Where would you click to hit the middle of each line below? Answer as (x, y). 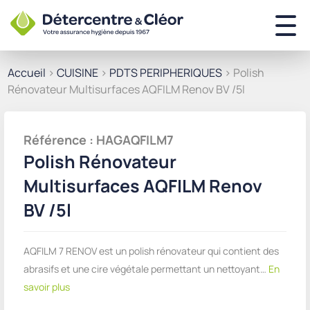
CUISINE (77, 73)
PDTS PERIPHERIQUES (166, 73)
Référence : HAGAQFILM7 (99, 140)
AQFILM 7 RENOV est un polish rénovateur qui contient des (151, 251)
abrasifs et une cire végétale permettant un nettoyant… (145, 269)
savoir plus (47, 287)
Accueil (27, 73)
